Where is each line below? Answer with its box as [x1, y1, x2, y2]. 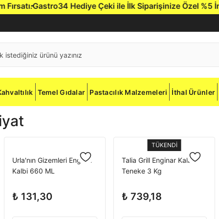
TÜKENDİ [151, 141, 177, 149]
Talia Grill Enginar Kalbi [122, 156, 194, 164]
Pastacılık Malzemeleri [89, 88, 168, 96]
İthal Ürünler [172, 88, 216, 96]
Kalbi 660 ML [12, 167, 55, 175]
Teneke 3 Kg [122, 167, 162, 175]
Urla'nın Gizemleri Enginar [12, 156, 93, 164]
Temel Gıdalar [37, 88, 86, 96]
